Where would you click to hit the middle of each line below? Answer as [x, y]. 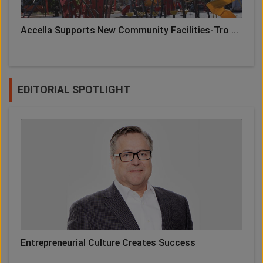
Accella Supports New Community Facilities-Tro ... [129, 31]
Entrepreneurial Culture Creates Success [108, 243]
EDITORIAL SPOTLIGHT [74, 90]
